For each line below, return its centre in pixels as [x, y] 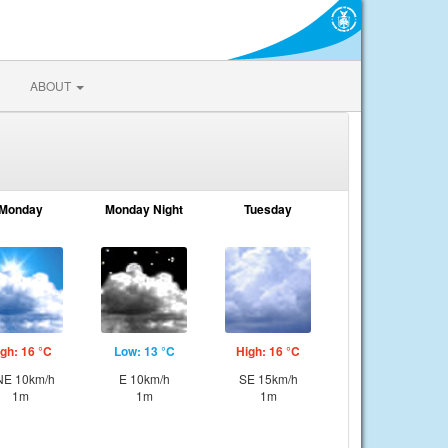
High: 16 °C [268, 351]
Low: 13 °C [144, 351]
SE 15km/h [268, 378]
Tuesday [268, 209]
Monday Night [144, 209]
